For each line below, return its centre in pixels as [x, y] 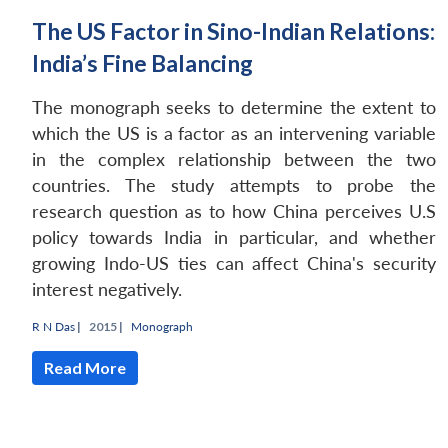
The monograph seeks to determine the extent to [234, 107]
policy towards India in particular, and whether [234, 237]
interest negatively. [107, 289]
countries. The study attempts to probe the [234, 185]
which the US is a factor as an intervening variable [234, 133]
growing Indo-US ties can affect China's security [234, 263]
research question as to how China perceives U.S [234, 211]
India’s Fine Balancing [142, 62]
